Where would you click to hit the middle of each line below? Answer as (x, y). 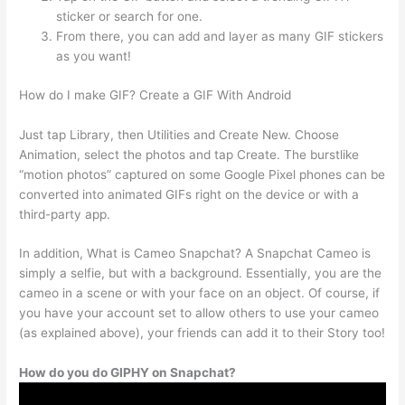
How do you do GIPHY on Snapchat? (128, 373)
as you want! (94, 57)
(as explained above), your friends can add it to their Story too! (202, 333)
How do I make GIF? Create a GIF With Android (155, 94)
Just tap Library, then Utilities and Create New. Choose (179, 134)
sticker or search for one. (130, 17)
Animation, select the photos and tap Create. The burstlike (189, 154)
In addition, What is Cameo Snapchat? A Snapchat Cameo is (195, 254)
